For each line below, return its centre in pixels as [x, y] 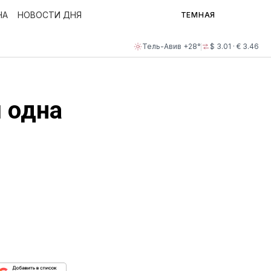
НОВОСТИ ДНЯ [50, 15]
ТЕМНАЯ [198, 15]
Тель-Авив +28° [171, 46]
